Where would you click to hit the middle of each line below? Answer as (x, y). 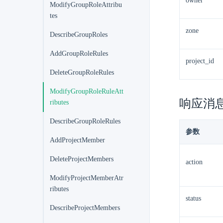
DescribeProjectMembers (85, 208)
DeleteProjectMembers (82, 159)
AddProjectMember (77, 140)
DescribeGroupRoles (79, 35)
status (193, 198)
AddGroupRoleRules (79, 54)
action (194, 162)
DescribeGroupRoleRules (85, 121)
